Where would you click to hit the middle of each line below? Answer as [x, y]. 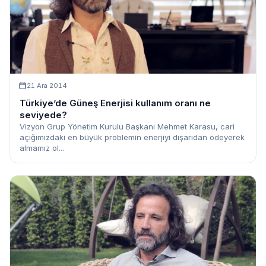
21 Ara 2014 [47, 85]
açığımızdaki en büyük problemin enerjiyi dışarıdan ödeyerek [132, 137]
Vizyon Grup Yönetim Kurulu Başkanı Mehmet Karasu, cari [127, 126]
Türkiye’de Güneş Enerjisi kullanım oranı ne [115, 103]
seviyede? [43, 115]
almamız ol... [42, 148]
